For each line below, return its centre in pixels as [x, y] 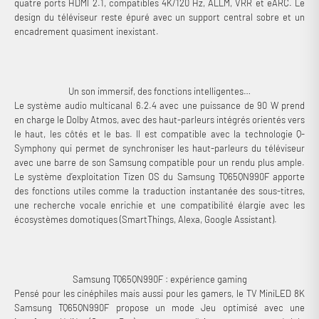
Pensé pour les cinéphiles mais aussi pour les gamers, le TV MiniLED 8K [159, 293]
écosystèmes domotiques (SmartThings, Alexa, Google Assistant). [146, 219]
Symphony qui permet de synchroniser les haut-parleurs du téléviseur [159, 148]
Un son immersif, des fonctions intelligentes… [159, 91]
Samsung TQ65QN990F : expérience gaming [159, 279]
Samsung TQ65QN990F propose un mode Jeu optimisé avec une [159, 307]
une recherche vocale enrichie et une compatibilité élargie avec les [159, 205]
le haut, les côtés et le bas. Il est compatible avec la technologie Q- [159, 134]
